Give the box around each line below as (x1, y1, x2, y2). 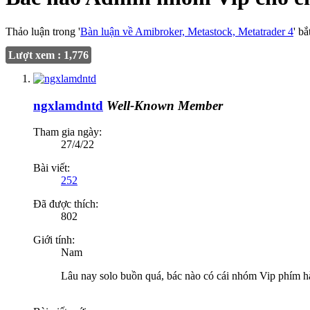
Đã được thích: (33, 198, 98, 210)
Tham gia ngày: (33, 126, 102, 138)
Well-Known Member (107, 98, 223, 113)
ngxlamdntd (33, 98, 103, 113)
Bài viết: (33, 162, 70, 174)
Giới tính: (33, 234, 75, 246)
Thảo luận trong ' (6, 25, 80, 37)
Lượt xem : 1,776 (8, 48, 89, 61)
